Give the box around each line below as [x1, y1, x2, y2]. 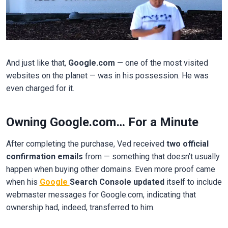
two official [166, 139, 209, 149]
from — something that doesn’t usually [82, 152, 220, 162]
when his [6, 177, 40, 187]
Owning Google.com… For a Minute [6, 115, 198, 130]
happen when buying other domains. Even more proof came [6, 164, 215, 175]
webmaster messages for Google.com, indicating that [6, 190, 196, 200]
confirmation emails [6, 152, 83, 162]
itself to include [164, 177, 222, 187]
